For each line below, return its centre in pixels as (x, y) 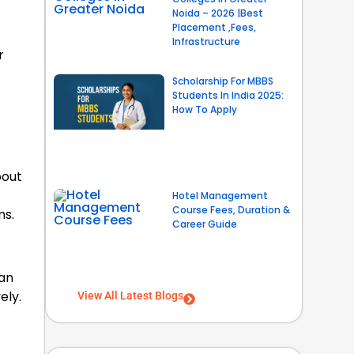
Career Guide (204, 224)
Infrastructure (206, 41)
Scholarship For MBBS (222, 81)
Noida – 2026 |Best (217, 13)
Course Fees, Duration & (231, 209)
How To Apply (204, 110)
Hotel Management (220, 195)
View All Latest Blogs (130, 296)
